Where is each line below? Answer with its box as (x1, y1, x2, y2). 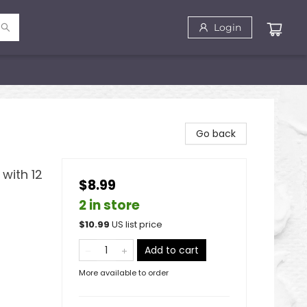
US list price (112, 219, 162, 230)
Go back (196, 127, 236, 140)
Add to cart (145, 243, 199, 257)
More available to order (79, 267, 169, 278)
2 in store (79, 196, 140, 214)
